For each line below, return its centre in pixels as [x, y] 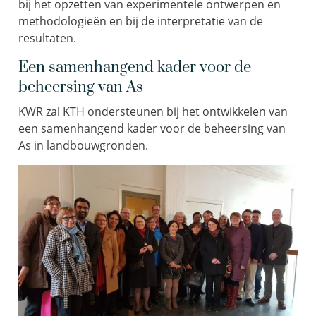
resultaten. [47, 38]
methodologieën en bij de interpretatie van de [141, 21]
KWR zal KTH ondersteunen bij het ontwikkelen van [153, 111]
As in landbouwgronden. [83, 145]
